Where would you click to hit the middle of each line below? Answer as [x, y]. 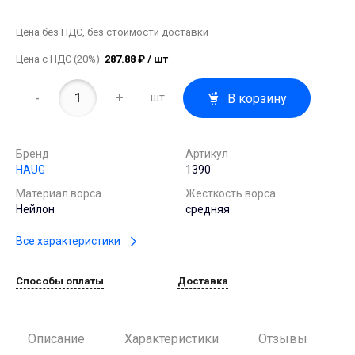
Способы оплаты [60, 281]
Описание [56, 339]
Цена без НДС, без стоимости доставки [112, 32]
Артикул [207, 153]
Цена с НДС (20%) [60, 59]
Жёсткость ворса [231, 193]
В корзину [258, 98]
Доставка [203, 281]
